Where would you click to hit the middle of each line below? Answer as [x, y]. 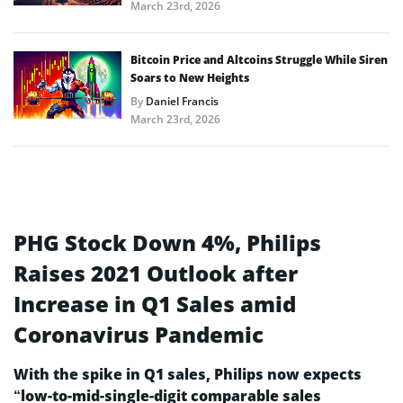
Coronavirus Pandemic [139, 334]
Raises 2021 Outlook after [156, 273]
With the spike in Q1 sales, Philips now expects [188, 374]
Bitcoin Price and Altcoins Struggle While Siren [259, 59]
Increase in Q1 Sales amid [155, 303]
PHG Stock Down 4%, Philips [167, 242]
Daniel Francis [182, 101]
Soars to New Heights [190, 77]
